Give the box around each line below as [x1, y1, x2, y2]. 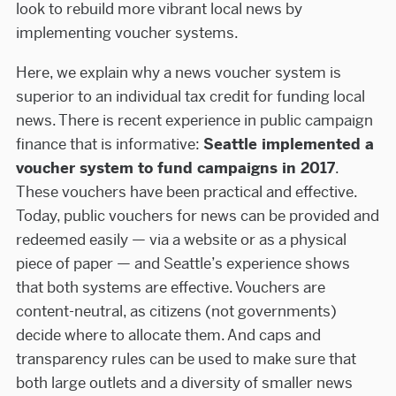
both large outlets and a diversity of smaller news [15, 373, 353, 393]
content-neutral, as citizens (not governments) [15, 301, 337, 322]
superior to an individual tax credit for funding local [15, 87, 365, 107]
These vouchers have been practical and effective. [15, 182, 357, 202]
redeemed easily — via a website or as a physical [15, 230, 346, 250]
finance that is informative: [15, 134, 203, 155]
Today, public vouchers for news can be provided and [15, 206, 379, 226]
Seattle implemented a [202, 134, 374, 155]
